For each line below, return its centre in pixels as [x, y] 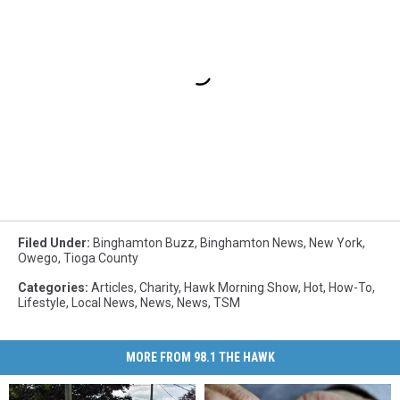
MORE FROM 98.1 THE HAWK [200, 358]
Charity [159, 288]
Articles [112, 288]
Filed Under [52, 243]
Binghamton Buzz [144, 243]
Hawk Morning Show [241, 288]
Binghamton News [252, 243]
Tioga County [101, 258]
